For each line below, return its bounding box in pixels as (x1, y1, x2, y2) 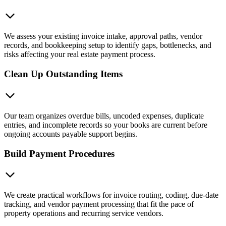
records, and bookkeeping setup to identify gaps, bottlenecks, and (4, 41, 211, 50)
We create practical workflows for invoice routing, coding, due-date (4, 191, 218, 200)
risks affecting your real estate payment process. (4, 50, 155, 59)
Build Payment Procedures (4, 148, 115, 159)
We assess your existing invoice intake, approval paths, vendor (4, 32, 202, 41)
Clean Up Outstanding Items (4, 69, 123, 80)
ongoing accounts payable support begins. (4, 129, 137, 138)
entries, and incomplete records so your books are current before (4, 120, 207, 129)
